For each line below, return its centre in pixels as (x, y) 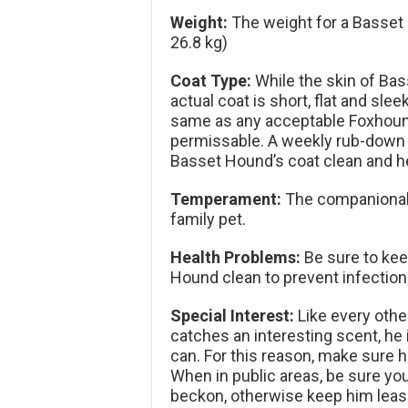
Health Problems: (235, 258)
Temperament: (226, 199)
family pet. (208, 219)
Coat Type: (211, 81)
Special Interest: (232, 316)
